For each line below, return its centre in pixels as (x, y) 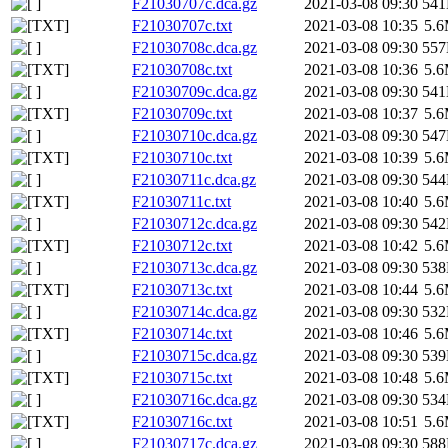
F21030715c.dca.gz (194, 356)
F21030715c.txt (182, 378)
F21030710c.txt (182, 158)
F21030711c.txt (181, 202)
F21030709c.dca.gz (194, 92)
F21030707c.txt (182, 26)
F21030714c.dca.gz (194, 312)
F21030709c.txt (182, 114)
